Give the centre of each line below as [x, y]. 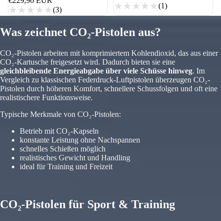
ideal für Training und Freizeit [66, 166]
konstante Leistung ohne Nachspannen [80, 140]
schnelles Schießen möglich [63, 148]
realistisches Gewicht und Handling [75, 157]
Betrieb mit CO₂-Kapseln [59, 131]
